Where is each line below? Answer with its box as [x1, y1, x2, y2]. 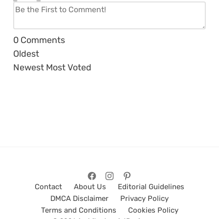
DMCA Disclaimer [50, 194, 109, 203]
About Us [74, 182, 106, 192]
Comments [19, 35, 66, 46]
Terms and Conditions [41, 206, 116, 215]
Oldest [13, 48, 40, 60]
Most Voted [46, 62, 92, 73]
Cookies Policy [128, 206, 178, 215]
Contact [35, 182, 62, 192]
